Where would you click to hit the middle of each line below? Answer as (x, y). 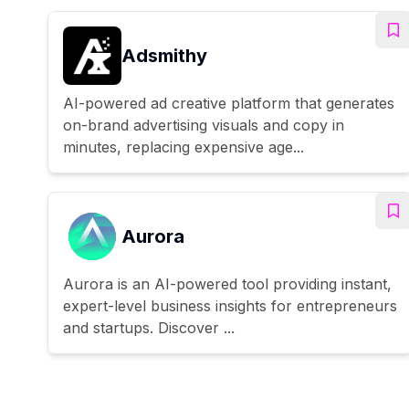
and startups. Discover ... (149, 327)
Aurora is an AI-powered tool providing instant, (227, 283)
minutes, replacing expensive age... (184, 147)
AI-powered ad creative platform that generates (229, 103)
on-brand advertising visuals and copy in (204, 125)
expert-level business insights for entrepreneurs (230, 305)
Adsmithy (164, 55)
